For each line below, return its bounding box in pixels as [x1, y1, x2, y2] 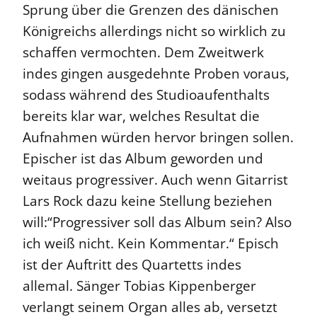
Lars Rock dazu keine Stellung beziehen [23, 192, 272, 211]
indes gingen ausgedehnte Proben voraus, [23, 64, 289, 83]
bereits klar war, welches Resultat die [23, 107, 260, 126]
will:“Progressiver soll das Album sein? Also [23, 213, 292, 232]
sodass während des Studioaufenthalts [23, 86, 270, 105]
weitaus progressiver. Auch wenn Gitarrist [23, 171, 288, 190]
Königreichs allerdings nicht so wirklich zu [23, 22, 286, 41]
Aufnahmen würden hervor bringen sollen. [23, 128, 294, 147]
